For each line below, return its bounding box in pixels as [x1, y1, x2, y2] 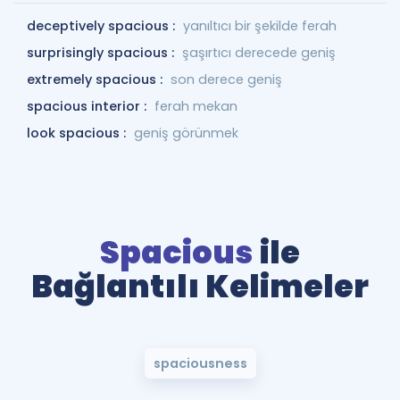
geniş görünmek [134, 124, 238, 142]
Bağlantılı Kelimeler [31, 264, 369, 308]
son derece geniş [171, 71, 282, 88]
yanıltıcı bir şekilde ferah [183, 17, 337, 35]
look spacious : [27, 124, 129, 142]
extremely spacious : [27, 71, 166, 88]
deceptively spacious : [27, 17, 179, 35]
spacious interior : [27, 97, 150, 115]
